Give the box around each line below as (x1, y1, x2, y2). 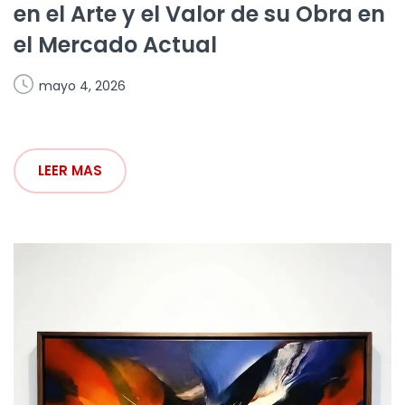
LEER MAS (38, 161, 102, 181)
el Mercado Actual (14, 30, 217, 61)
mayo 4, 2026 (39, 77, 126, 96)
